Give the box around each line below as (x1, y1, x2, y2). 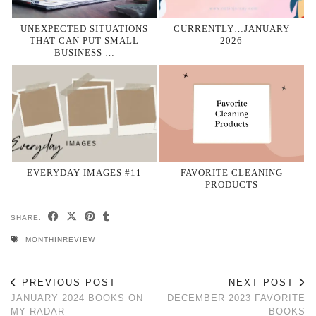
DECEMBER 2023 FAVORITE (167, 293, 305, 304)
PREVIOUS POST (18, 277, 116, 288)
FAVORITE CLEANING (180, 167, 283, 178)
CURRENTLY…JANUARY (173, 23, 290, 34)
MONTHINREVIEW (25, 236, 95, 244)
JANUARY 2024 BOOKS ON (11, 293, 143, 304)
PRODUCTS (205, 179, 258, 190)
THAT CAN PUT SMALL (30, 35, 139, 46)
